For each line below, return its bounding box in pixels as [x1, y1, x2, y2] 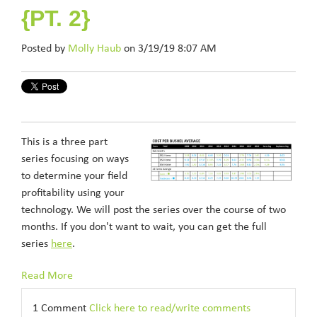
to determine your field [21, 171, 127, 182]
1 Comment [33, 303, 89, 314]
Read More [21, 270, 73, 282]
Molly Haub [68, 43, 121, 54]
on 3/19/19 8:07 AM [121, 43, 217, 54]
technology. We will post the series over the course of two [21, 204, 286, 216]
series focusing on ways [21, 154, 129, 165]
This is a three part [21, 137, 108, 148]
